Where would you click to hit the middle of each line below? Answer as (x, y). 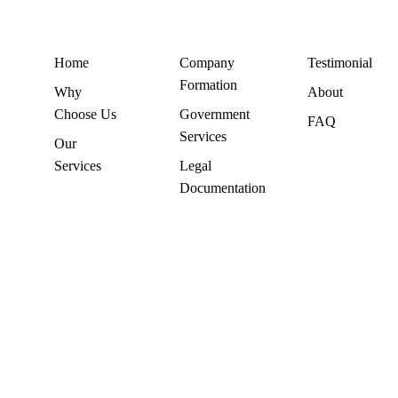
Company (207, 62)
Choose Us (86, 114)
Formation (208, 84)
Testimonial (340, 62)
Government (214, 114)
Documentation (222, 187)
